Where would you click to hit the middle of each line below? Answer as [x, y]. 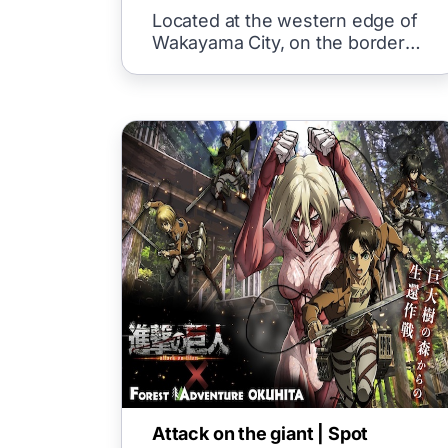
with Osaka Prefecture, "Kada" [279, 64]
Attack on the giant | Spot [260, 433]
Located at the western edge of [284, 20]
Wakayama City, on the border [278, 42]
